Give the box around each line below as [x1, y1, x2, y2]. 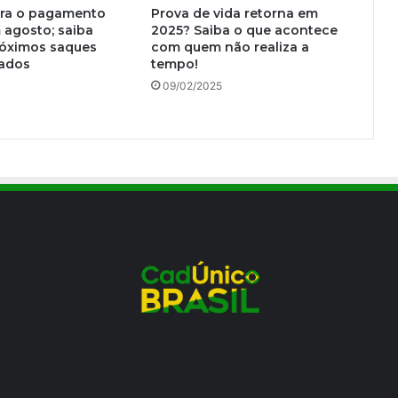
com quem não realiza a [150, 39, 309, 56]
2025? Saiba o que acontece [150, 22, 338, 39]
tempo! [150, 56, 198, 73]
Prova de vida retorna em [150, 5, 318, 22]
